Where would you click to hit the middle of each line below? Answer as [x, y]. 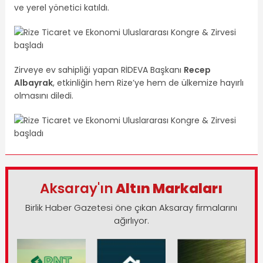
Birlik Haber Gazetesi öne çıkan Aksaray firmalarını [131, 207]
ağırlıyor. [131, 220]
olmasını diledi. [43, 95]
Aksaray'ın [77, 188]
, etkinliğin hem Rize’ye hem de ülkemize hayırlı [148, 82]
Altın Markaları [168, 188]
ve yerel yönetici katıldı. [61, 7]
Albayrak [33, 82]
